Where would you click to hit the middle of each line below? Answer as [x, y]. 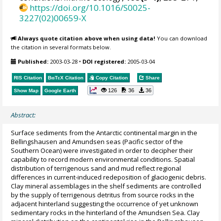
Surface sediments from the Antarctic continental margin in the [104, 132]
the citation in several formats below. [61, 47]
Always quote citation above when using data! [87, 38]
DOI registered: [104, 61]
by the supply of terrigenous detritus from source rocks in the [103, 195]
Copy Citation [111, 78]
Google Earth [60, 91]
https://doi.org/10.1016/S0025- [90, 7]
